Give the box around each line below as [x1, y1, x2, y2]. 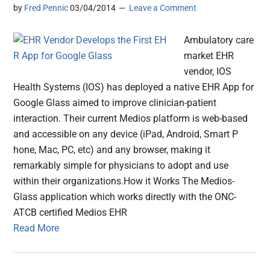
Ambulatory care [184, 34, 254, 46]
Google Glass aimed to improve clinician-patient [13, 97, 217, 109]
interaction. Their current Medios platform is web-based [13, 113, 248, 125]
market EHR [184, 50, 234, 62]
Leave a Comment [129, 3, 197, 13]
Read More [13, 222, 60, 234]
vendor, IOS [184, 66, 232, 78]
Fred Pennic [24, 3, 69, 13]
